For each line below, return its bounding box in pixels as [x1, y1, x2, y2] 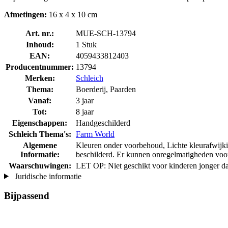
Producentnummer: [6, 62, 74, 71]
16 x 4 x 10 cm [47, 10, 97, 19]
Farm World [76, 129, 115, 138]
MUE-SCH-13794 [76, 28, 136, 38]
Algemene [22, 140, 57, 150]
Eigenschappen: [12, 118, 67, 127]
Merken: [24, 73, 55, 82]
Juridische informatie [12, 172, 81, 181]
